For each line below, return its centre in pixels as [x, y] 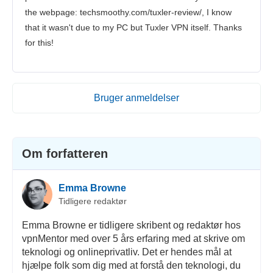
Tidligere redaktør [92, 201]
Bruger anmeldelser [136, 98]
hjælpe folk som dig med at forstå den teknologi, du [131, 266]
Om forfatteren [65, 154]
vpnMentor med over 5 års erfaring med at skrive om [133, 239]
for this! [39, 43]
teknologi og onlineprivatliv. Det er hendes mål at [126, 252]
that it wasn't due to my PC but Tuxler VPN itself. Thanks [133, 28]
